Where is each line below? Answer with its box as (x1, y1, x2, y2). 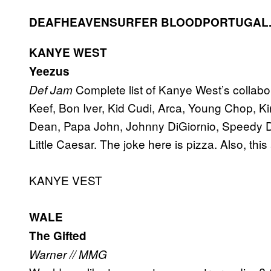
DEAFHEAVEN (29, 14, 109, 31)
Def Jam (29, 82, 73, 98)
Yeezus (29, 63, 70, 80)
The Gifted (29, 227, 87, 244)
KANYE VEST (29, 172, 102, 189)
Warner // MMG (29, 246, 107, 263)
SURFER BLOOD (109, 14, 203, 31)
